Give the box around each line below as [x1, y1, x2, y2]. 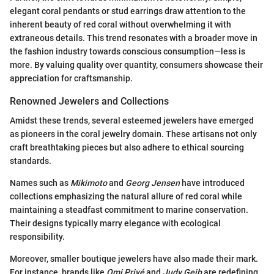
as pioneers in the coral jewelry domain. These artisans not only [10, 128, 257, 139]
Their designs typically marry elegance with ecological [10, 218, 221, 228]
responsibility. [10, 231, 65, 242]
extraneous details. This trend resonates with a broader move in [10, 32, 257, 43]
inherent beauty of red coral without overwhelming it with [10, 19, 231, 29]
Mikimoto [70, 177, 107, 188]
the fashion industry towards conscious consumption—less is [10, 46, 245, 56]
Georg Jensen [125, 177, 180, 188]
